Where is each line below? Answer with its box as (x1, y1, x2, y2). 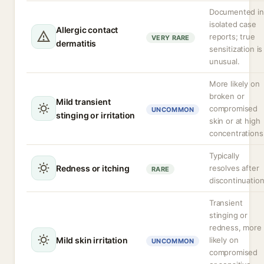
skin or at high (209, 116, 260, 126)
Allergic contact (56, 25, 118, 35)
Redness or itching (56, 163, 130, 173)
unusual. (209, 57, 240, 66)
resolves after (209, 163, 259, 173)
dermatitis (56, 38, 97, 48)
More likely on (209, 79, 260, 88)
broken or (209, 91, 245, 101)
